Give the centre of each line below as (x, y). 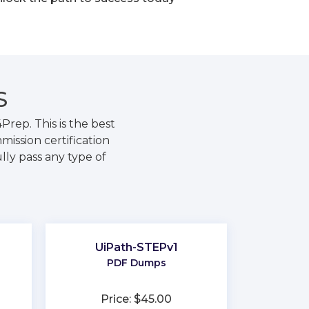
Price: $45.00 (137, 299)
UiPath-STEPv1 (136, 247)
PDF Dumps (136, 263)
